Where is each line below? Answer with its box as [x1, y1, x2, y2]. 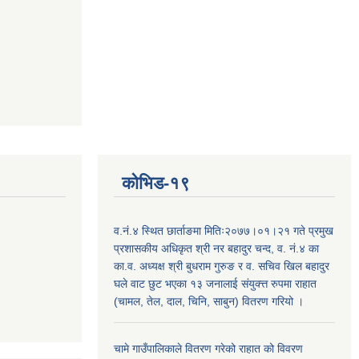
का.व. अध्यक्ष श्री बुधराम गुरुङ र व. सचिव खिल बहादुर [114, 260, 329, 273]
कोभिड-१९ [122, 173, 190, 194]
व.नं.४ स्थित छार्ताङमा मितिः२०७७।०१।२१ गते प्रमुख [114, 224, 333, 238]
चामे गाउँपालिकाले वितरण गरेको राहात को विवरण [114, 342, 303, 356]
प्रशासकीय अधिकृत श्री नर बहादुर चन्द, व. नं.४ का [114, 242, 319, 256]
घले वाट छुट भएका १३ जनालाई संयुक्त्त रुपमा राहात [114, 277, 317, 291]
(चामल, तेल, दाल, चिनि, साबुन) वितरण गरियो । [114, 295, 304, 309]
